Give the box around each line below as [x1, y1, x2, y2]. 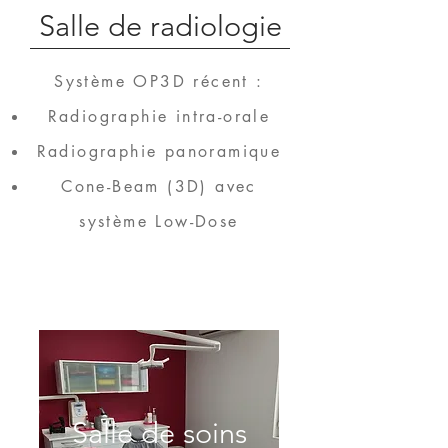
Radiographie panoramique [36, 141, 282, 162]
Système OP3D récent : [54, 71, 264, 92]
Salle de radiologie [38, 8, 282, 43]
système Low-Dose [79, 211, 239, 232]
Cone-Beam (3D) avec [61, 176, 257, 197]
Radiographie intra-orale [47, 106, 271, 127]
